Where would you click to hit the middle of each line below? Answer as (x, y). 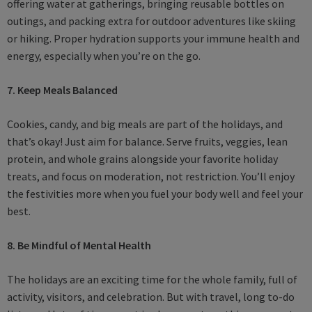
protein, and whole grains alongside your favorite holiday (142, 159)
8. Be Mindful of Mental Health (79, 245)
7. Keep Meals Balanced (62, 90)
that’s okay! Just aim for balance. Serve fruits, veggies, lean (147, 142)
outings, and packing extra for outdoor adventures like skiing (151, 21)
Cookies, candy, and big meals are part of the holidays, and (145, 124)
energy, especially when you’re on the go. (104, 56)
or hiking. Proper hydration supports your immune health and (153, 39)
